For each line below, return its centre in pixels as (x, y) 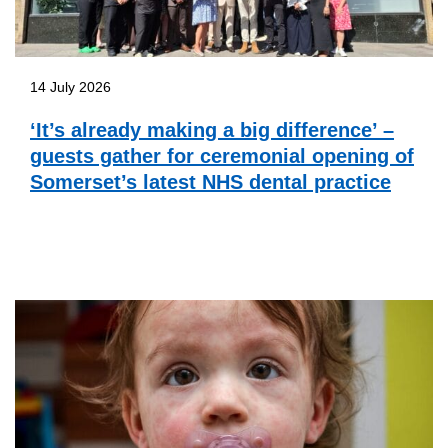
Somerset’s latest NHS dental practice (210, 181)
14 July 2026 (70, 86)
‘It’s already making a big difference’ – (212, 129)
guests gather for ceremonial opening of (222, 155)
